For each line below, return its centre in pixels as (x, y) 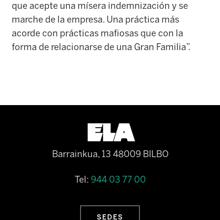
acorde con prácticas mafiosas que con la (97, 33)
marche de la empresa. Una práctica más (96, 19)
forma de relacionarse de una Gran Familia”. (101, 47)
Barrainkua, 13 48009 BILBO (110, 154)
